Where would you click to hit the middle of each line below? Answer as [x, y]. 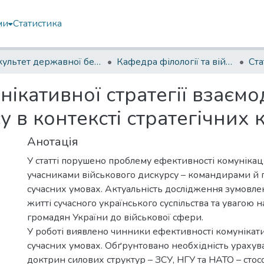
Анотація [53, 142]
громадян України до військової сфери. [115, 217]
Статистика [37, 24]
